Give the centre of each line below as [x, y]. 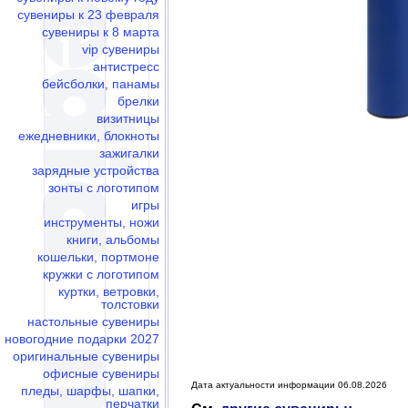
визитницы [128, 118]
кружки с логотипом [101, 274]
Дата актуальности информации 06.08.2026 [289, 385]
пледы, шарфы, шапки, [90, 391]
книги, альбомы [113, 240]
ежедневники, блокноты [89, 136]
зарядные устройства [96, 170]
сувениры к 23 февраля [88, 15]
